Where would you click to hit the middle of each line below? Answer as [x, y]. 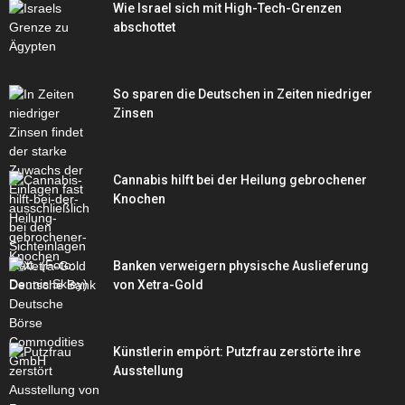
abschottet [144, 28]
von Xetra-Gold [158, 285]
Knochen [139, 199]
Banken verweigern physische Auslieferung [241, 266]
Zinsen [133, 113]
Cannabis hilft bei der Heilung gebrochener [240, 180]
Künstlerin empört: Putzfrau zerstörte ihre [237, 352]
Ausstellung [148, 371]
